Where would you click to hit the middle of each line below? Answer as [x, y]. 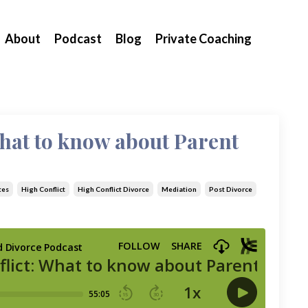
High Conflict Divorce [113, 189]
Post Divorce [230, 189]
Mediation [179, 189]
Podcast [78, 39]
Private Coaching [203, 39]
